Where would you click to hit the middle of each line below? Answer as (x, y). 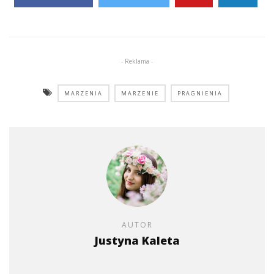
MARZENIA (83, 93)
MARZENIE (140, 93)
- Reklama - (137, 61)
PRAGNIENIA (200, 93)
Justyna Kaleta (137, 240)
